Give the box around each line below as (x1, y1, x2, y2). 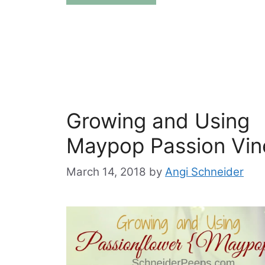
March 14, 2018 (66, 164, 146, 179)
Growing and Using (66, 108, 250, 134)
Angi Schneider (165, 164, 244, 179)
